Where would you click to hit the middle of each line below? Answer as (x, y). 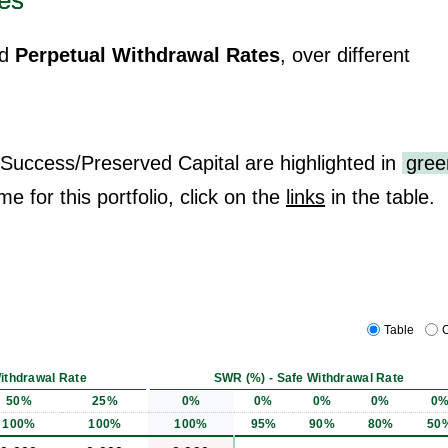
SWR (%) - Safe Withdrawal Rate (309, 377)
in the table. (380, 196)
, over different (345, 54)
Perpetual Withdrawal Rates (147, 54)
